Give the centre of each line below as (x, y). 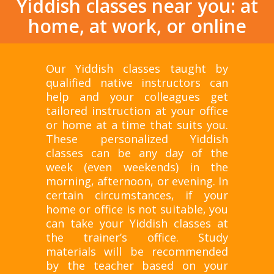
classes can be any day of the (137, 153)
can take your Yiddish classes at (137, 223)
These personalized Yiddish (137, 139)
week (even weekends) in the (137, 167)
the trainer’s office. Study (137, 237)
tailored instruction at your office (137, 110)
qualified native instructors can (137, 82)
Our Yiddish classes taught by (137, 68)
